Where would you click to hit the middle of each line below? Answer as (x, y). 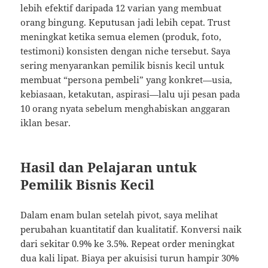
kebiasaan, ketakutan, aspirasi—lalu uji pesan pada (130, 94)
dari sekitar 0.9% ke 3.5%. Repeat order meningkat (128, 243)
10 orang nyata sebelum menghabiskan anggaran (126, 108)
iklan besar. (46, 122)
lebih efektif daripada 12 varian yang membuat (121, 7)
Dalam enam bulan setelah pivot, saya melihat (119, 214)
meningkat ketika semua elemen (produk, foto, (121, 36)
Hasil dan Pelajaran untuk (109, 167)
